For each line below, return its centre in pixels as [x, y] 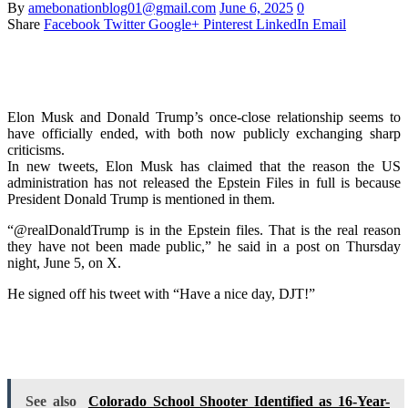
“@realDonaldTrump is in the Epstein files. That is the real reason [204, 229]
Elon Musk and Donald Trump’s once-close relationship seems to [204, 117]
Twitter [124, 24]
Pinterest [228, 24]
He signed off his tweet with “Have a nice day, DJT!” [161, 293]
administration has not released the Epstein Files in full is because [204, 182]
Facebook [72, 24]
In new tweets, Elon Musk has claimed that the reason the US [204, 166]
